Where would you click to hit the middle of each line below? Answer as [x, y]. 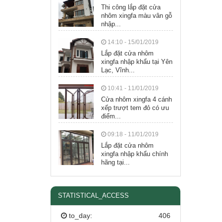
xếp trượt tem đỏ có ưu [135, 108]
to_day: [81, 215]
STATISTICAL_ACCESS [93, 195]
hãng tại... [115, 162]
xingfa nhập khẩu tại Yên [137, 61]
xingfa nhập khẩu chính [134, 154]
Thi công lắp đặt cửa [131, 7]
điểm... [111, 116]
